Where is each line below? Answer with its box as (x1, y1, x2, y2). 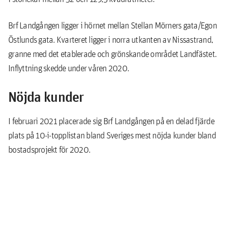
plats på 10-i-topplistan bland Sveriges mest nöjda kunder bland (8, 129, 216, 141)
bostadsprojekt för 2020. (8, 144, 90, 155)
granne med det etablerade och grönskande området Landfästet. (8, 48, 216, 60)
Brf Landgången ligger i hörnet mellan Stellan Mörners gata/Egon (8, 19, 217, 31)
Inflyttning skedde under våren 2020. (8, 62, 129, 74)
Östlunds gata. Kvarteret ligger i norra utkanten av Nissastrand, (8, 34, 213, 45)
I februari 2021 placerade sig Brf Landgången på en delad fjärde (8, 115, 214, 127)
